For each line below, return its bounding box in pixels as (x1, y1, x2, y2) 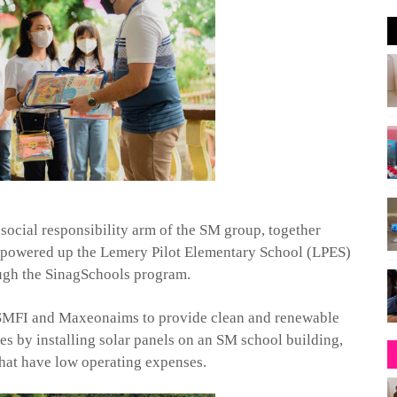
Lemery (100, 244, 149, 261)
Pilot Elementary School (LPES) (148, 244, 352, 261)
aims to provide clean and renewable (110, 309, 340, 327)
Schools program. (81, 266, 191, 284)
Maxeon (58, 309, 111, 327)
